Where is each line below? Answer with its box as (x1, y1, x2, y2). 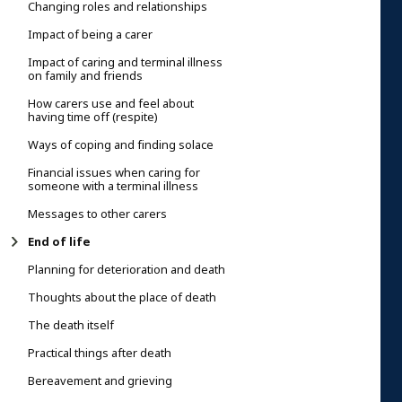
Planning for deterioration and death (28, 260, 225, 278)
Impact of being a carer (28, 25, 153, 43)
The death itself (28, 316, 114, 334)
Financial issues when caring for (28, 163, 200, 181)
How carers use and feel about (28, 94, 194, 112)
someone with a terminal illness (28, 177, 198, 195)
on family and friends (28, 66, 143, 84)
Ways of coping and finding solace (28, 135, 214, 153)
